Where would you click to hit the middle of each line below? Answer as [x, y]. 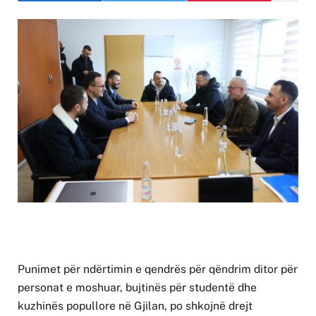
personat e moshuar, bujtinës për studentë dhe [137, 288]
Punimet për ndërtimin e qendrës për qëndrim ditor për [158, 269]
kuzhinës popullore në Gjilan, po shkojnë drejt [135, 306]
